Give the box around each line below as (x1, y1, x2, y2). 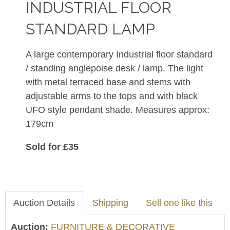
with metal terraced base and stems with (26, 77, 190, 87)
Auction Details (13, 198, 75, 208)
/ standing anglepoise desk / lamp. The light (26, 63, 203, 73)
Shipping (92, 198, 128, 208)
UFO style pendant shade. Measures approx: (26, 105, 209, 115)
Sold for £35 (26, 142, 79, 152)
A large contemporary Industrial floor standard (26, 49, 213, 60)
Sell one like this (146, 198, 213, 208)
